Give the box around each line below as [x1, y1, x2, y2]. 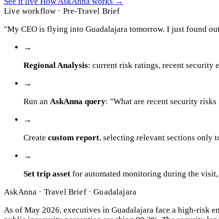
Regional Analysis [23, 61, 88, 70]
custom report [48, 133, 99, 143]
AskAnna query [50, 97, 106, 107]
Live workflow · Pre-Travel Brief [4, 6, 120, 16]
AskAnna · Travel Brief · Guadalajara [4, 187, 137, 197]
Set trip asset [23, 169, 70, 179]
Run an [23, 97, 50, 107]
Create [23, 133, 48, 143]
